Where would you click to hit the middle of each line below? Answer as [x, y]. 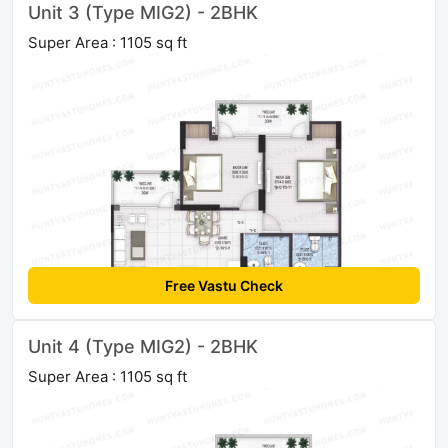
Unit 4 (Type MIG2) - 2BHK [143, 347]
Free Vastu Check [224, 286]
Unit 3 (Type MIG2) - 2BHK [143, 13]
